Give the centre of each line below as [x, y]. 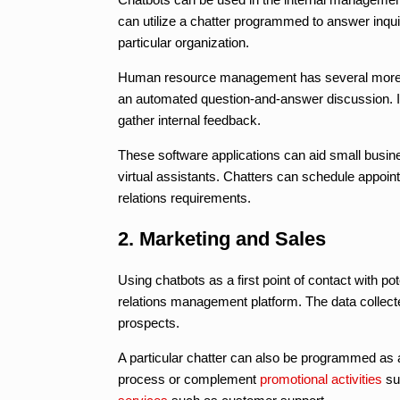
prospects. [149, 322]
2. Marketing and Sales [222, 238]
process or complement [189, 379]
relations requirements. [184, 197]
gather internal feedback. [189, 120]
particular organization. [183, 42]
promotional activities [321, 379]
